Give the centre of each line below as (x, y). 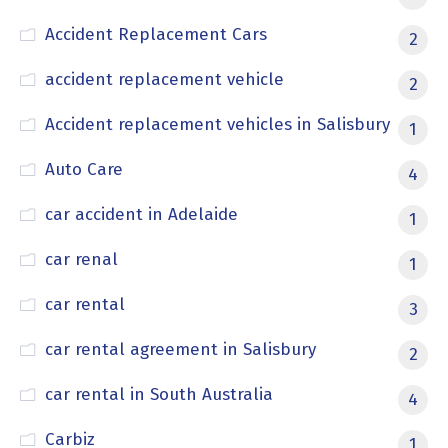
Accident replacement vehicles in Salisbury (217, 124)
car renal (81, 259)
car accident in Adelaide (141, 214)
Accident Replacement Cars (155, 34)
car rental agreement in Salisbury (180, 349)
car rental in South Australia (158, 394)
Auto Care (83, 169)
